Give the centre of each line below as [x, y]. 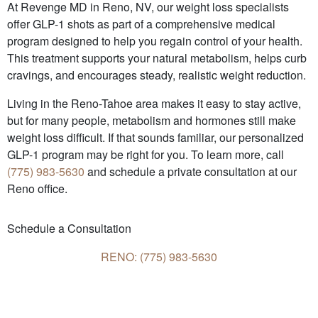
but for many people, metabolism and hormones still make [152, 120]
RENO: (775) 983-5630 [159, 256]
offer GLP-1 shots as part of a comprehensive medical [141, 23]
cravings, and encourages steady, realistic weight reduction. [157, 75]
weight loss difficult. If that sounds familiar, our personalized [155, 137]
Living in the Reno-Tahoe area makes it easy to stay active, [154, 103]
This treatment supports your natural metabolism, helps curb [157, 57]
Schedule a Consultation [69, 228]
